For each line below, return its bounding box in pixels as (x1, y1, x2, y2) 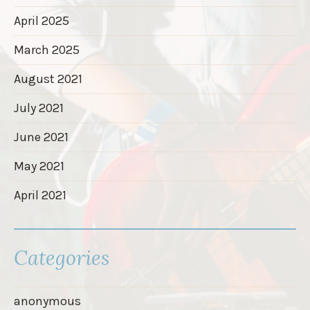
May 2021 (14, 158, 64, 174)
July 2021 (14, 100, 64, 116)
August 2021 (14, 71, 82, 86)
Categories (14, 244, 109, 271)
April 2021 (14, 187, 66, 203)
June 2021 (14, 129, 69, 145)
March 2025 (14, 42, 80, 57)
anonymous (14, 293, 81, 309)
